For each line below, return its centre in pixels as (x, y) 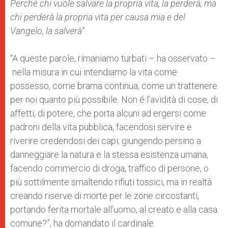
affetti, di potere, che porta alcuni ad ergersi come (108, 113)
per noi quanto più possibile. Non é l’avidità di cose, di (114, 99)
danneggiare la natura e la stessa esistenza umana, (109, 154)
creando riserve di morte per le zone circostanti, (105, 196)
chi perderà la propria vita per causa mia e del (98, 17)
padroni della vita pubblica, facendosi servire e (101, 127)
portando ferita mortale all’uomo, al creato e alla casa (114, 209)
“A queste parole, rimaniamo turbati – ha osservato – (113, 58)
